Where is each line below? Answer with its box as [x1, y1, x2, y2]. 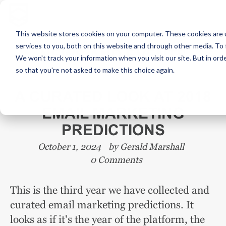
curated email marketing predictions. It [10, 199, 194, 211]
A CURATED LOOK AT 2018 [15, 88, 211, 105]
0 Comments [90, 154, 142, 165]
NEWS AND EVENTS [39, 47, 187, 64]
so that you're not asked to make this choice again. [15, 65, 175, 74]
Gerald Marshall [120, 141, 184, 152]
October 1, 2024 [37, 141, 101, 152]
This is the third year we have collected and [10, 184, 209, 196]
